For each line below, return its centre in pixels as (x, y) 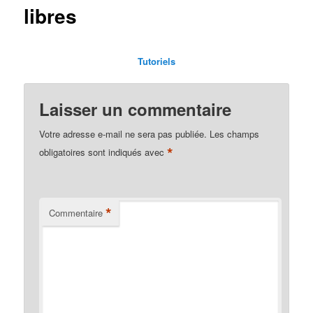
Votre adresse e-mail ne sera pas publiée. (123, 133)
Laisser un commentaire (136, 109)
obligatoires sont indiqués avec (103, 152)
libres (51, 16)
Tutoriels (156, 61)
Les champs (235, 133)
